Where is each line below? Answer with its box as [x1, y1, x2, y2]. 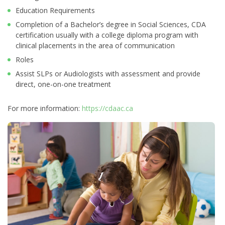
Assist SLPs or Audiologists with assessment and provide [16, 69, 200, 79]
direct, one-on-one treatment [16, 79, 111, 89]
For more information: [8, 103, 82, 114]
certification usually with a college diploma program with [16, 30, 198, 40]
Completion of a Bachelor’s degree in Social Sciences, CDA [16, 20, 206, 30]
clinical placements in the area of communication [16, 41, 175, 51]
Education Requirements [16, 6, 95, 16]
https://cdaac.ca [82, 103, 133, 114]
